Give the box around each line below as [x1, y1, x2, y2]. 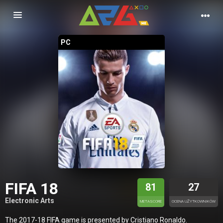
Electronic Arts [5, 197, 54, 205]
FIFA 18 [5, 179, 58, 198]
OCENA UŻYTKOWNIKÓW [172, 199, 216, 204]
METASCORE [140, 199, 162, 204]
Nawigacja [16, 12, 56, 22]
